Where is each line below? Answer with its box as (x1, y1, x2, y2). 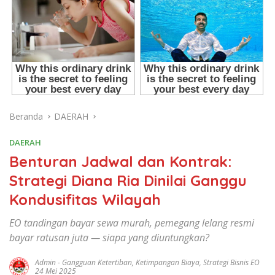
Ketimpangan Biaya (136, 257, 199, 268)
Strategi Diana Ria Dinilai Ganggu (9, 171, 247, 190)
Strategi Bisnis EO (203, 257, 260, 268)
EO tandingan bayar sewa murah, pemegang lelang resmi (9, 216, 254, 230)
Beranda (9, 110, 43, 123)
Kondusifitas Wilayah (9, 190, 161, 209)
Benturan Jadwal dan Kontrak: (9, 152, 232, 171)
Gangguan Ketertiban (62, 257, 132, 268)
